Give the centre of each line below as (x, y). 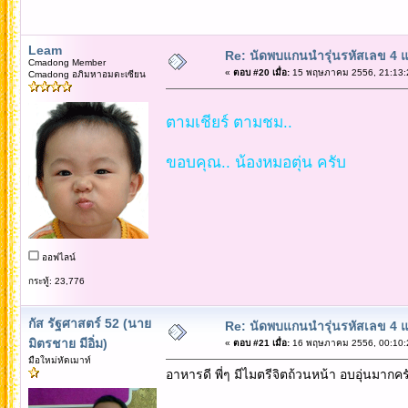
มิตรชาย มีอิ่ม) (67, 343)
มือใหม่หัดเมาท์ (59, 360)
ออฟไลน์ (57, 257)
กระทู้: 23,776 (56, 280)
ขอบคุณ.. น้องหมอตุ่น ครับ (255, 162)
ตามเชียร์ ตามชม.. (229, 122)
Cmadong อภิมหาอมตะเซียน (87, 74)
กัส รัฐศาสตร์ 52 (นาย (89, 323)
